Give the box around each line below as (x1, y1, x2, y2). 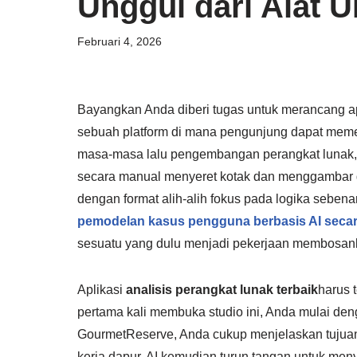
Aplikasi (77, 282, 126, 296)
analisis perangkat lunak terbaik (126, 282, 318, 296)
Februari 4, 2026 (77, 34, 162, 48)
